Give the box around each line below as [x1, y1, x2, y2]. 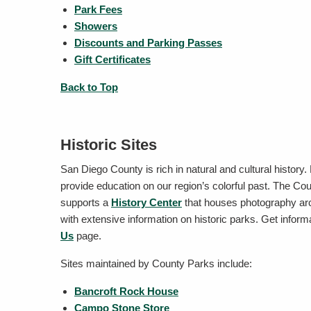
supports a [60, 196, 111, 208]
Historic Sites [60, 136, 157, 153]
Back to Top [60, 81, 118, 93]
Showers [74, 20, 117, 32]
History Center [111, 196, 182, 208]
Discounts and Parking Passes [74, 37, 222, 49]
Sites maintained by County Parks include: [60, 258, 258, 269]
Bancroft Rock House [74, 285, 178, 297]
